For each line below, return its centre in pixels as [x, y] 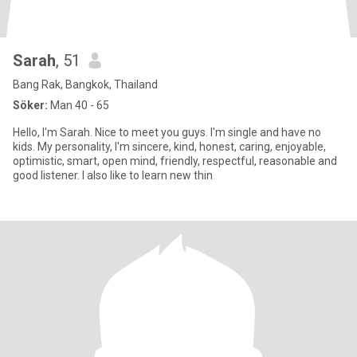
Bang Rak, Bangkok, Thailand [85, 84]
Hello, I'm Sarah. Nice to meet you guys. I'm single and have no [167, 132]
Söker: [30, 105]
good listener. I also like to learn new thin [113, 175]
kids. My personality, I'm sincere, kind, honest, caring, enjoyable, [25, 147]
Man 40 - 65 [78, 105]
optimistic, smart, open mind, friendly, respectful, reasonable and [175, 161]
